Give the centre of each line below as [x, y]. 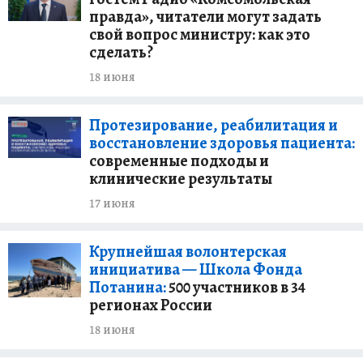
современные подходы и [179, 161]
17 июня [112, 203]
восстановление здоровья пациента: [222, 143]
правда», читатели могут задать [205, 17]
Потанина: [128, 287]
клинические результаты [181, 179]
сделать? [121, 52]
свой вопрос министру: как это [200, 34]
